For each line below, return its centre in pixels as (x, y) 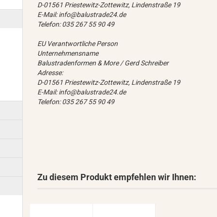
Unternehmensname (68, 54)
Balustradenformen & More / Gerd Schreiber (103, 63)
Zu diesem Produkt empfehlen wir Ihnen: (117, 177)
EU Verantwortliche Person (78, 44)
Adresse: (50, 73)
